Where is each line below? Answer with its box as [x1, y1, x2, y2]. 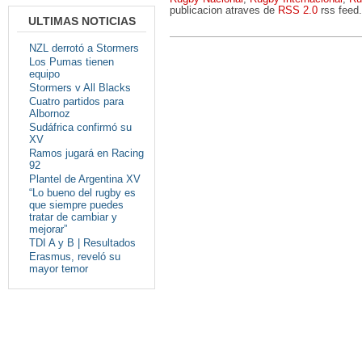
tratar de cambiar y [29, 210, 117, 223]
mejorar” [29, 222, 67, 235]
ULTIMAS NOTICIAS [27, 15, 136, 28]
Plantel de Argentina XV [29, 172, 141, 185]
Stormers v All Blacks [29, 81, 131, 94]
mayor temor [29, 262, 88, 275]
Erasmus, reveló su [29, 250, 120, 263]
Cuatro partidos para [29, 95, 124, 107]
